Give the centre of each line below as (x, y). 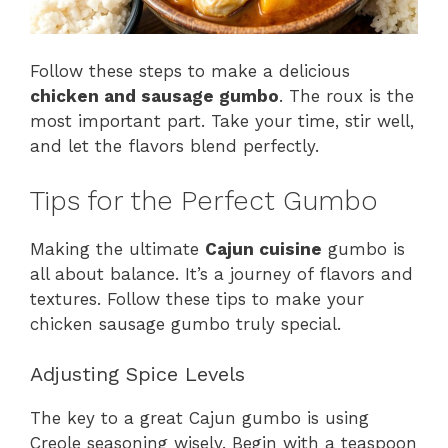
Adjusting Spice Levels (137, 374)
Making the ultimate (117, 248)
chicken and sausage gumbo (154, 96)
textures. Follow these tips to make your (197, 298)
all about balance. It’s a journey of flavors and (221, 273)
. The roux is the (346, 96)
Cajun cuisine (263, 248)
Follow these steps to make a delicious (190, 71)
